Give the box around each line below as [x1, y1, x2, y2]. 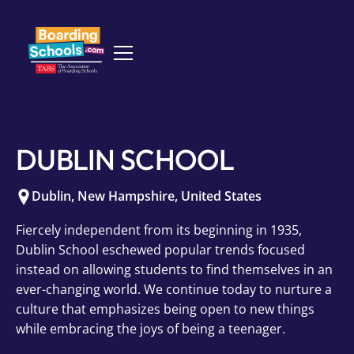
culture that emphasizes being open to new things [16, 300, 314, 318]
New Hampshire [77, 187, 175, 205]
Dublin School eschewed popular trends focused [16, 241, 305, 258]
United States [181, 187, 262, 205]
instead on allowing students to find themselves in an [16, 261, 333, 278]
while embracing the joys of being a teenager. [16, 320, 285, 337]
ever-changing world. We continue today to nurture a [16, 281, 332, 298]
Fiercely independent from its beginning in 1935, [16, 221, 302, 239]
